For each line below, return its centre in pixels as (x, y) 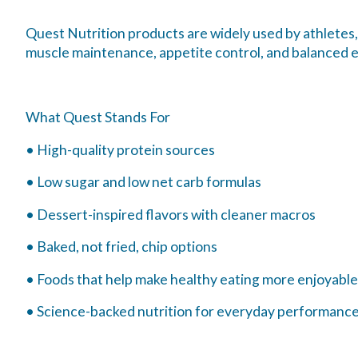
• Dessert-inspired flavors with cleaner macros (171, 214)
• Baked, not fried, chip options (121, 247)
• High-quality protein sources (120, 149)
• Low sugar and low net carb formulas (143, 182)
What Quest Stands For (98, 117)
